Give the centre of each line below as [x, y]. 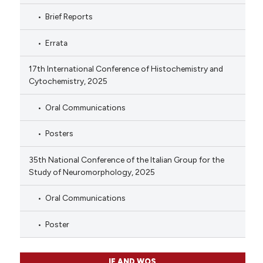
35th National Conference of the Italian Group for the [126, 159]
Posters [59, 134]
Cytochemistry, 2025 [68, 81]
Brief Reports [69, 17]
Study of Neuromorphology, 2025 [92, 172]
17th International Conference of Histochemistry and [126, 69]
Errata [56, 43]
